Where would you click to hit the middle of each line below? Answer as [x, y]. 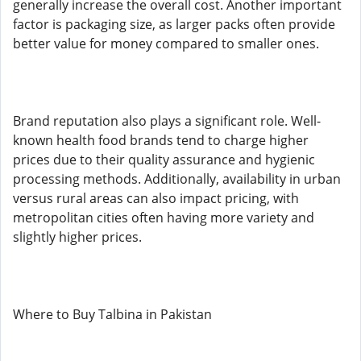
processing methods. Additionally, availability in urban [177, 179]
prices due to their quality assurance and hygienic [164, 160]
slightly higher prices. [77, 237]
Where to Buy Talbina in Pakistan [112, 314]
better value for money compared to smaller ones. [166, 44]
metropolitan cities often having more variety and [164, 218]
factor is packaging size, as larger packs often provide [174, 24]
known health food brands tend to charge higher [161, 140]
